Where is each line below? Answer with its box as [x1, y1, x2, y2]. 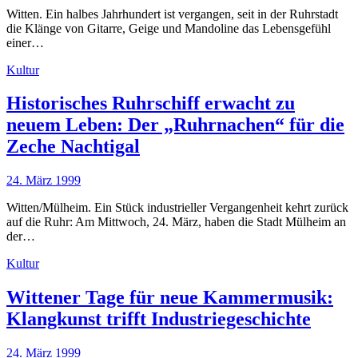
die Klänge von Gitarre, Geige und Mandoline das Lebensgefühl [6, 21, 331, 35]
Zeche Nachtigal [6, 136, 140, 157]
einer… [6, 35, 44, 50]
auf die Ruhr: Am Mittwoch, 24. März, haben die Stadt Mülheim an [6, 215, 346, 229]
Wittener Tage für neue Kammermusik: [6, 287, 333, 308]
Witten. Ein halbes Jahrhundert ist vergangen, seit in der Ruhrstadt [6, 6, 338, 21]
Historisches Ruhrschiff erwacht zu [6, 93, 295, 114]
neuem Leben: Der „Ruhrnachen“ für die [6, 114, 344, 136]
